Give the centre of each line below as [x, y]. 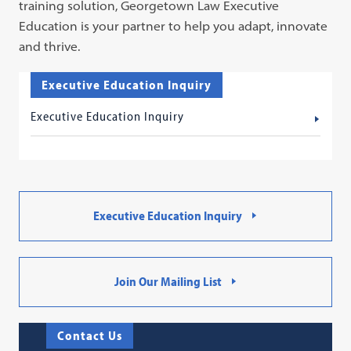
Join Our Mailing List [168, 281]
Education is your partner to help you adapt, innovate [174, 26]
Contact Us [90, 335]
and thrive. [50, 46]
